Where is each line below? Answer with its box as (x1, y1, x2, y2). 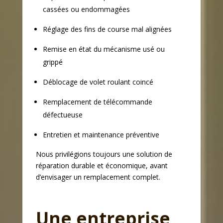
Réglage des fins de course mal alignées (42, 24, 172, 34)
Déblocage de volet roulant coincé (42, 77, 153, 87)
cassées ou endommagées (42, 4, 130, 14)
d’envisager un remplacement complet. (35, 172, 160, 182)
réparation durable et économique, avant (35, 161, 168, 171)
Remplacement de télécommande (42, 97, 152, 107)
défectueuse (42, 110, 83, 120)
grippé (42, 57, 63, 67)
